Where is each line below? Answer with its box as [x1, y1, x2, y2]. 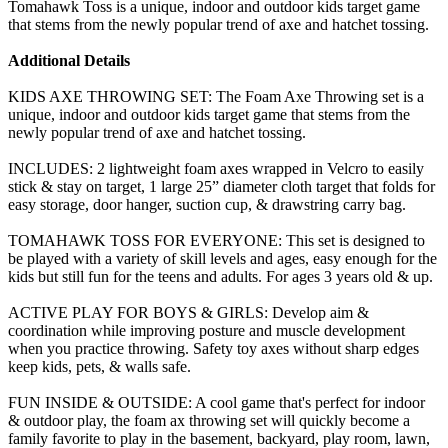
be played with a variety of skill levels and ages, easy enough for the [8, 249, 437, 267]
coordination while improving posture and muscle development [8, 321, 405, 339]
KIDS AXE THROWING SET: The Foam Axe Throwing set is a [8, 87, 424, 105]
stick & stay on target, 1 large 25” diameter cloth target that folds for [8, 177, 435, 195]
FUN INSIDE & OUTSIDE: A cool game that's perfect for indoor [8, 393, 425, 411]
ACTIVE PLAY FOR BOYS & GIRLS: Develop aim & [8, 303, 369, 321]
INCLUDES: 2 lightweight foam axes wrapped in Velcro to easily [8, 159, 424, 177]
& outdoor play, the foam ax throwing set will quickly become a [8, 411, 410, 429]
